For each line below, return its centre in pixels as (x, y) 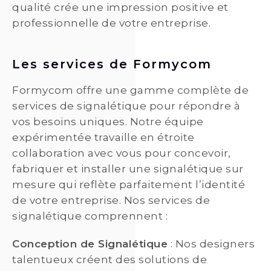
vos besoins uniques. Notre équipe (108, 122)
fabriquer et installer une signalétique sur (128, 169)
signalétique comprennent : (90, 216)
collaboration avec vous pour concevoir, (122, 153)
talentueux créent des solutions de (109, 260)
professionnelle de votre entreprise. (111, 23)
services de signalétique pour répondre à (126, 106)
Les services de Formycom (112, 64)
